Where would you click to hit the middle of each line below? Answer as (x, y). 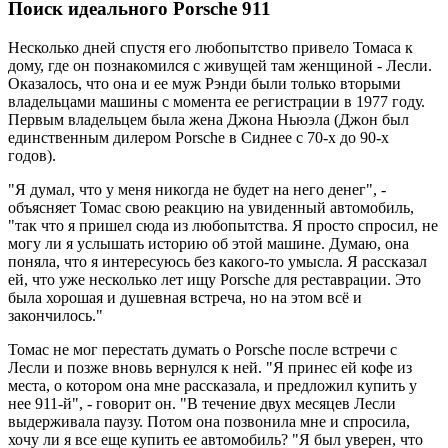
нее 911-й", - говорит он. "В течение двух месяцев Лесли (202, 403)
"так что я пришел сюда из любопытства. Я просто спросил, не (223, 225)
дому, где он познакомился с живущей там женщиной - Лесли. (220, 65)
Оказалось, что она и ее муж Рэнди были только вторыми (204, 83)
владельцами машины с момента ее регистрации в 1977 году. (216, 101)
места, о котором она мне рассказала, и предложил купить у (212, 385)
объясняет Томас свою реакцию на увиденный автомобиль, (211, 207)
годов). (32, 155)
